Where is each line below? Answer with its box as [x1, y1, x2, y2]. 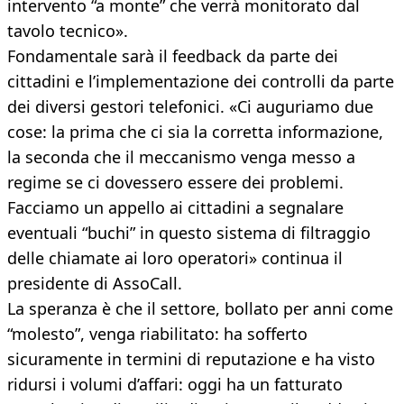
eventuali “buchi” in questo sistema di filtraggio [7, 222, 371, 244]
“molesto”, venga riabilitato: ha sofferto [7, 323, 308, 345]
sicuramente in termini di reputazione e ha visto [7, 348, 375, 371]
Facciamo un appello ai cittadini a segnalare [7, 197, 344, 219]
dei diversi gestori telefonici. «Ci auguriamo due [7, 96, 373, 118]
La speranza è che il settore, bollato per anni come [7, 298, 393, 320]
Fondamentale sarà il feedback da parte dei [7, 45, 338, 68]
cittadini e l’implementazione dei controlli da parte [7, 70, 394, 93]
